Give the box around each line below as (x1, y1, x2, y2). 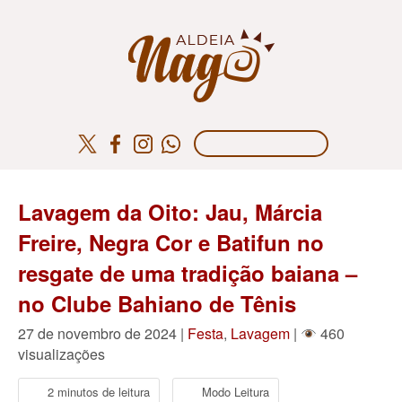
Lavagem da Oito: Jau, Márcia (18, 197, 322, 227)
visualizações (18, 344, 105, 364)
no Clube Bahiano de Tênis (18, 288, 296, 319)
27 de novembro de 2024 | (18, 323, 188, 344)
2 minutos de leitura (48, 382, 150, 400)
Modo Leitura (202, 382, 269, 400)
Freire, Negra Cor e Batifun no (18, 227, 324, 258)
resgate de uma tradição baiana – (18, 258, 357, 288)
